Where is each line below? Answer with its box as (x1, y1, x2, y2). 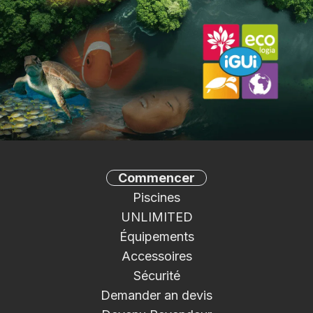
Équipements (119, 229, 194, 245)
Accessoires (121, 249, 192, 264)
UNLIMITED (120, 210, 193, 225)
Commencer (118, 170, 195, 186)
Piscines (133, 190, 180, 205)
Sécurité (133, 268, 180, 284)
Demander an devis (101, 288, 212, 303)
